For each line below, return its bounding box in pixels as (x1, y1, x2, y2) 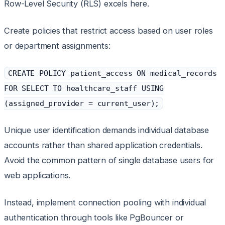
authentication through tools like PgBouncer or (4, 212, 184, 223)
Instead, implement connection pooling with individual (4, 197, 206, 208)
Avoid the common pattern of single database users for (4, 155, 214, 166)
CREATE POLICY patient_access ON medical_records (8, 69, 217, 78)
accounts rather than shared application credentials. (4, 140, 202, 151)
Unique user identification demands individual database (4, 125, 209, 136)
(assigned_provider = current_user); (4, 99, 160, 108)
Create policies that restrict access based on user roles (4, 26, 213, 36)
